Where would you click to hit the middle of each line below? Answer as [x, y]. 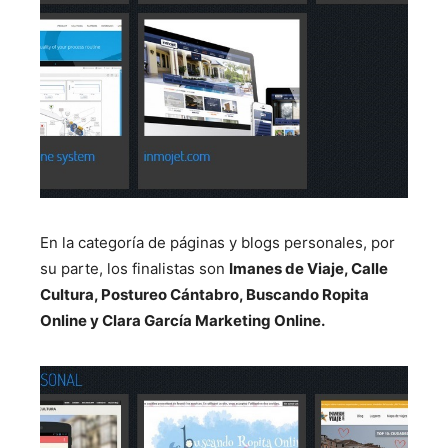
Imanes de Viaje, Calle [308, 268]
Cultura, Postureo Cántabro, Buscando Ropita [204, 294]
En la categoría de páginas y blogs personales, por [217, 242]
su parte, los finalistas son [134, 268]
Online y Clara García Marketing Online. [182, 320]
